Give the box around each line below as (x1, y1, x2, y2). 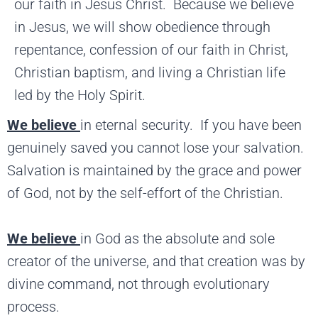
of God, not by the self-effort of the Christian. (7, 184, 283, 202)
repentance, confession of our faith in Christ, (14, 40, 288, 58)
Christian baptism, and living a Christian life (14, 63, 285, 81)
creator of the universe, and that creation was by (7, 252, 305, 270)
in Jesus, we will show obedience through (14, 18, 270, 35)
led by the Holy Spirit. (14, 86, 146, 104)
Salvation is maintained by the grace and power (7, 161, 302, 179)
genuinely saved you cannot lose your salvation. (7, 138, 307, 156)
